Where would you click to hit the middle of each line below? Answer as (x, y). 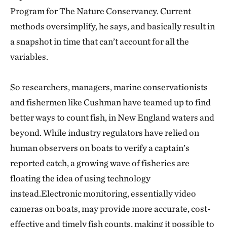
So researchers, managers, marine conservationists (109, 87)
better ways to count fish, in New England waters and (112, 117)
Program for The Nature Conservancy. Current (101, 11)
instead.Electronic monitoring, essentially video (103, 193)
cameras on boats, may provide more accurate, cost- (110, 209)
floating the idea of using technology (80, 178)
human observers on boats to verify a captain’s (100, 148)
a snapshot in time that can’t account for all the (100, 41)
